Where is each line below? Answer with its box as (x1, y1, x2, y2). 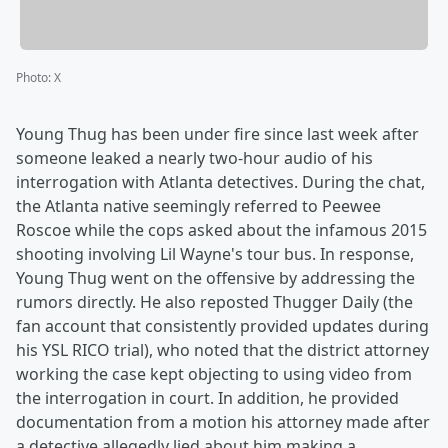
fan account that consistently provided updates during (16, 314, 429, 337)
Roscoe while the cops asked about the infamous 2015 (16, 218, 427, 241)
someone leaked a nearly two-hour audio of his (16, 146, 373, 169)
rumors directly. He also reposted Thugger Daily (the (16, 290, 413, 313)
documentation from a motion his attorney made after (16, 410, 430, 433)
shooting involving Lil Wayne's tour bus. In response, (16, 242, 414, 265)
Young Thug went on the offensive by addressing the (16, 266, 415, 289)
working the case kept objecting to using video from (16, 362, 412, 385)
